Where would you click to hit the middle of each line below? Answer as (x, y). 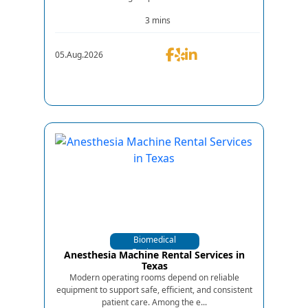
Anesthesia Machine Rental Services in (154, 254)
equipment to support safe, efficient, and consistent (154, 289)
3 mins (157, 20)
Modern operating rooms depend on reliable (154, 277)
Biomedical (154, 239)
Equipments (154, 252)
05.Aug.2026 (79, 54)
